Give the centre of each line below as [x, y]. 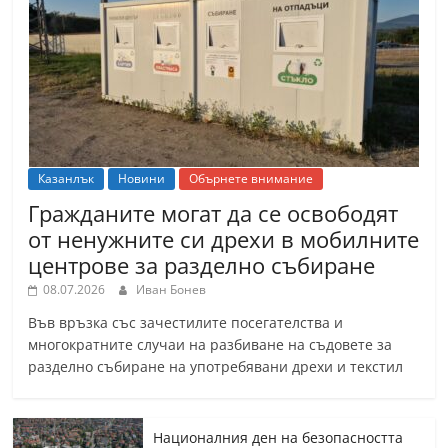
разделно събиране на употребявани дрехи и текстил [216, 367]
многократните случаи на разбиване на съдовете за [210, 345]
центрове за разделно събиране [202, 265]
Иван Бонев [171, 290]
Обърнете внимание [251, 179]
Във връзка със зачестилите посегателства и [186, 323]
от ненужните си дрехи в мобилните [224, 239]
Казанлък [66, 179]
